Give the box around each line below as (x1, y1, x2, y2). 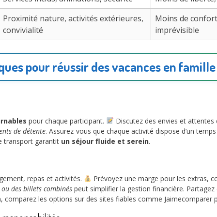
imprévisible (155, 24, 199, 35)
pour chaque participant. (27, 116, 106, 125)
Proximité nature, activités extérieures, (3, 13, 143, 24)
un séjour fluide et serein (61, 136, 149, 146)
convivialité (3, 24, 43, 35)
